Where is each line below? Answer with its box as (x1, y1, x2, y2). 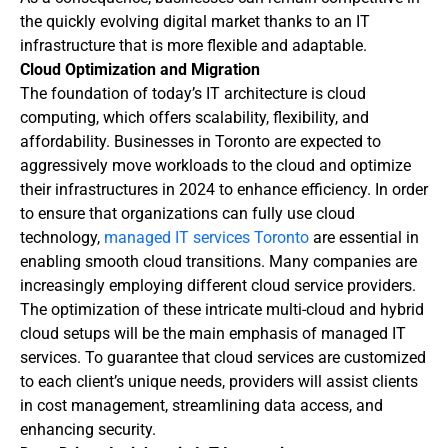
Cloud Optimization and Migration (20, 60, 260, 80)
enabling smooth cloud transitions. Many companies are (20, 252, 417, 272)
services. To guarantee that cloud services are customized (20, 348, 426, 368)
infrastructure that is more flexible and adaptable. (20, 36, 367, 56)
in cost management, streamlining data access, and (20, 396, 383, 416)
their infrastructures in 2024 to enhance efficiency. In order (20, 180, 428, 200)
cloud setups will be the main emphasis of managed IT (20, 324, 406, 344)
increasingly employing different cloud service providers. (20, 276, 416, 296)
